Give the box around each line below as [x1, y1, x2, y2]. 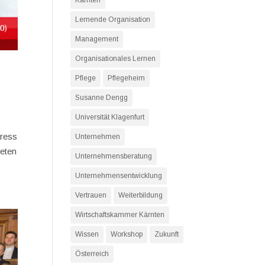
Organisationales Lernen [75, 54, 156, 63]
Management [75, 35, 119, 43]
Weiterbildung [118, 191, 163, 199]
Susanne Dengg [75, 93, 128, 102]
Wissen [75, 230, 99, 238]
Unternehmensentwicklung [75, 172, 163, 180]
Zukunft [154, 230, 179, 238]
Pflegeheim [108, 74, 146, 82]
